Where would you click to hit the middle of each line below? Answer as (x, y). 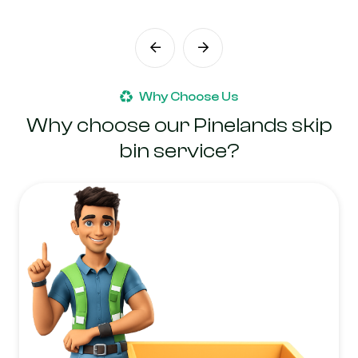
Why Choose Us (189, 97)
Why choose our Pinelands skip (179, 126)
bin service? (179, 151)
